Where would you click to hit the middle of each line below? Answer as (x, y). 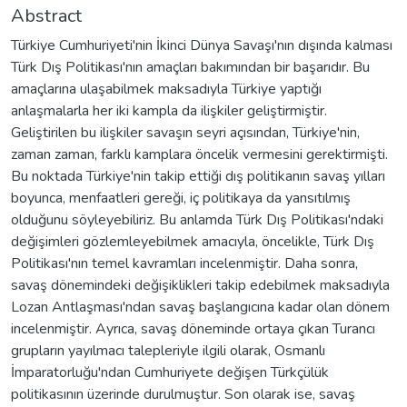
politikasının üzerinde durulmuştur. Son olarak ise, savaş (183, 394)
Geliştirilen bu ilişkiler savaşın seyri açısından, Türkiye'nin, (185, 132)
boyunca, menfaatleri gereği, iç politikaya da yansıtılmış (181, 198)
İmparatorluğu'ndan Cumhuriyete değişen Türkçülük (170, 372)
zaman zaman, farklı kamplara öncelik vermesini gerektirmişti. (199, 154)
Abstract (46, 15)
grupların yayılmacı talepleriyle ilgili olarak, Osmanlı (168, 350)
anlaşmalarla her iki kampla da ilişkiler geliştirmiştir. (169, 110)
